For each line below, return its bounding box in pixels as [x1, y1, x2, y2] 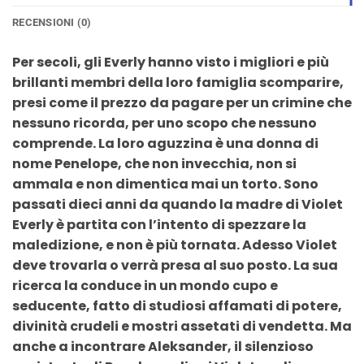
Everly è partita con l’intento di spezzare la [12, 215, 306, 235]
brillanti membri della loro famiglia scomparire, [12, 73, 344, 93]
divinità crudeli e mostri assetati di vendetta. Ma [12, 317, 352, 336]
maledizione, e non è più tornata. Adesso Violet [12, 236, 337, 255]
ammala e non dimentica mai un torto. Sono [12, 175, 318, 194]
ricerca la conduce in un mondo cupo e [12, 276, 278, 296]
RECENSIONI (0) [12, 16, 92, 29]
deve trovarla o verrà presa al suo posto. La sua [12, 256, 338, 275]
